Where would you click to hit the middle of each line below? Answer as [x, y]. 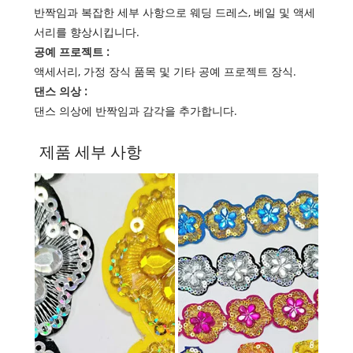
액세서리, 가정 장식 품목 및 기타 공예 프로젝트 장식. [165, 72]
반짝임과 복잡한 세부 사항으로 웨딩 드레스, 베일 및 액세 [174, 13]
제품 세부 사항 [90, 152]
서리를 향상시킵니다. [86, 32]
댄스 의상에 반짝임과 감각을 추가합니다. [135, 111]
